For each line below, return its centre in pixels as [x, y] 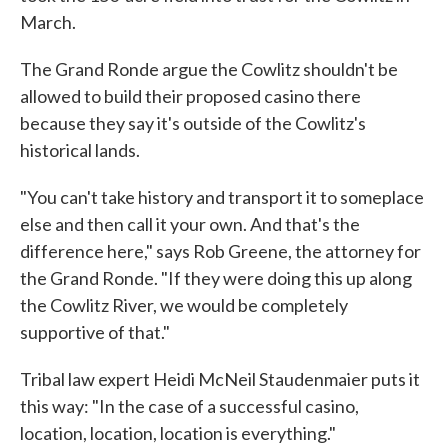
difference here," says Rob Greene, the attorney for [220, 251]
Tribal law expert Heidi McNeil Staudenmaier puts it [220, 379]
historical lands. [80, 150]
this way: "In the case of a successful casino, [189, 406]
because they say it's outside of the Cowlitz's [193, 123]
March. [48, 22]
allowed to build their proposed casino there [190, 96]
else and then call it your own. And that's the [190, 224]
